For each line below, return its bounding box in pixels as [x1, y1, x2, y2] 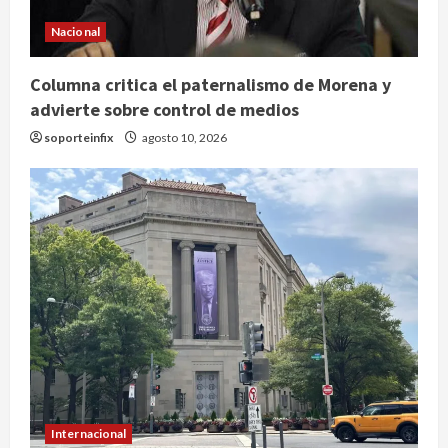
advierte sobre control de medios [30, 97, 299, 121]
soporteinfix [44, 129, 113, 145]
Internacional [51, 425, 127, 441]
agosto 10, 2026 [140, 129, 227, 145]
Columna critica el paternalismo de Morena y [30, 72, 391, 96]
